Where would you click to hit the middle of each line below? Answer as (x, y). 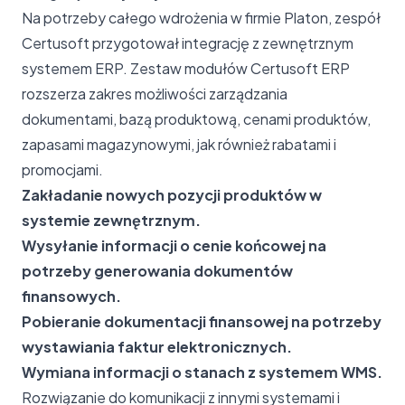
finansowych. (71, 296)
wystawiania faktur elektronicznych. (157, 346)
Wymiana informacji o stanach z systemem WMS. (202, 372)
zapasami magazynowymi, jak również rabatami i (179, 144)
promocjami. (62, 169)
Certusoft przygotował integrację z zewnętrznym (188, 42)
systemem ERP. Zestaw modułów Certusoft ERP (186, 68)
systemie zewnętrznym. (111, 220)
